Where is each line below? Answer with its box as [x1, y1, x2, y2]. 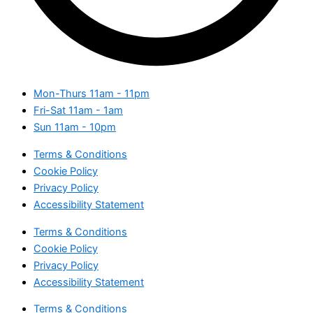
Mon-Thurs [34, 87, 89, 101]
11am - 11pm [89, 87, 150, 101]
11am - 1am [68, 104, 123, 117]
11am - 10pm [54, 121, 116, 134]
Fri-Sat [34, 104, 68, 117]
